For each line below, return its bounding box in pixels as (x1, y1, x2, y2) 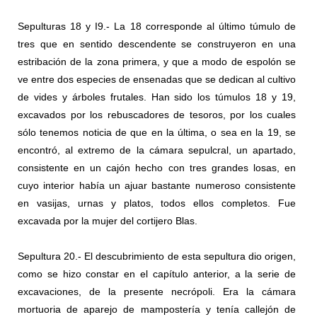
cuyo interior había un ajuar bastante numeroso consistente (18, 180, 296, 192)
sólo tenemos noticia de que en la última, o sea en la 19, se (18, 127, 296, 139)
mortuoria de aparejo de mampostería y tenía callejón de (18, 304, 296, 316)
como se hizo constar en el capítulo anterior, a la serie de (18, 268, 296, 280)
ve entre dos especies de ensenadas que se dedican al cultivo (18, 74, 296, 86)
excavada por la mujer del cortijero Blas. (18, 215, 197, 227)
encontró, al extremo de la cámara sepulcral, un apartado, (18, 144, 296, 156)
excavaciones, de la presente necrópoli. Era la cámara (18, 286, 296, 298)
